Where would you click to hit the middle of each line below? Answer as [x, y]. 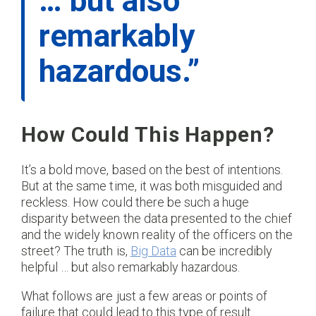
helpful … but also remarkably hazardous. [131, 267]
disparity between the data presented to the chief [157, 219]
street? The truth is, [76, 251]
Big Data [153, 251]
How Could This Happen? [148, 135]
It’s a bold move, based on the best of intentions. [152, 170]
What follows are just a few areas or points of [145, 296]
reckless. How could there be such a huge [135, 202]
